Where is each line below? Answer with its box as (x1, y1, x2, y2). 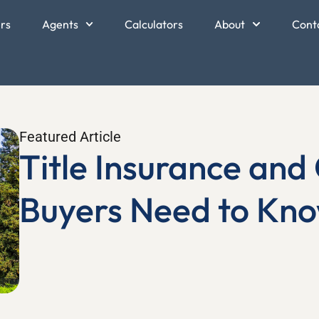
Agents (42, 17, 79, 31)
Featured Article (19, 128, 122, 145)
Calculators (125, 17, 184, 31)
